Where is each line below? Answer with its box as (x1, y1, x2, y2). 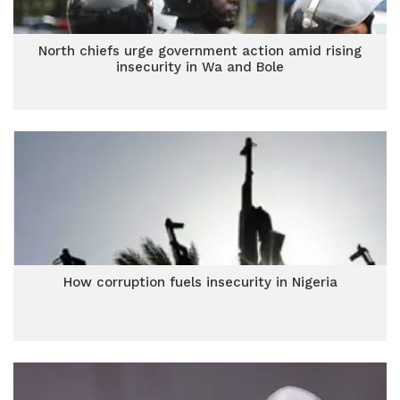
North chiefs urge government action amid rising (38, 43, 362, 59)
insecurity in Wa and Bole (116, 59, 284, 75)
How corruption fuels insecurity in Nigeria (62, 274, 337, 290)
